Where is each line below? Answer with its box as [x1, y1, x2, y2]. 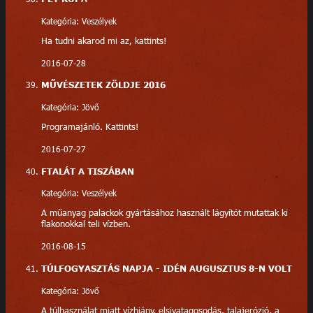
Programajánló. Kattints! [41, 120, 138, 132]
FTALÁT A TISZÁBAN [41, 165, 134, 177]
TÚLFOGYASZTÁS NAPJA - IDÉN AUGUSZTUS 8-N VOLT [41, 263, 292, 274]
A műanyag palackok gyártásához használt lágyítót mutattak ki [41, 207, 288, 219]
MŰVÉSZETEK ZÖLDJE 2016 [41, 79, 166, 91]
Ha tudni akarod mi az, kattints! [41, 34, 166, 46]
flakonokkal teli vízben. [41, 218, 131, 230]
